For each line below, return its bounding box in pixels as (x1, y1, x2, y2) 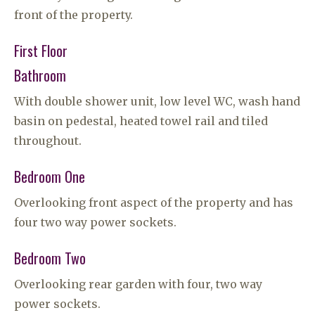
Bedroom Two (14, 247, 86, 269)
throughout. (14, 134, 82, 148)
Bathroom (14, 65, 66, 86)
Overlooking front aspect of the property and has (14, 195, 293, 210)
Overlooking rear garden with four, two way (14, 277, 262, 291)
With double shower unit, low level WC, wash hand (14, 94, 300, 108)
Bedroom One (14, 166, 85, 187)
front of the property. (14, 8, 133, 22)
